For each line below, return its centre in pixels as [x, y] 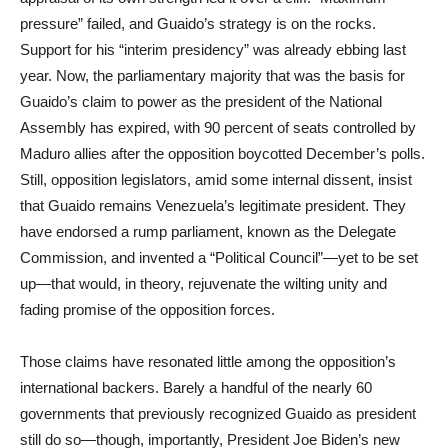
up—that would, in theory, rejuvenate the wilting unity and [203, 283]
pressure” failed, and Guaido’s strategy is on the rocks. [198, 23]
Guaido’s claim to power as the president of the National [201, 101]
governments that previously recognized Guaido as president [218, 413]
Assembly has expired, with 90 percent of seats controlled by [218, 127]
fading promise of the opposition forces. [147, 309]
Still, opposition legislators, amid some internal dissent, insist [216, 179]
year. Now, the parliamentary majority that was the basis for [212, 75]
